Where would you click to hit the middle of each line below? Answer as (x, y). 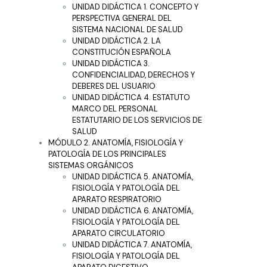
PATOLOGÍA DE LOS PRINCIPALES (107, 154)
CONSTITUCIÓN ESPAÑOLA (122, 52)
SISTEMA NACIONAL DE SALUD (128, 29)
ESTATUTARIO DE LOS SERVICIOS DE (137, 120)
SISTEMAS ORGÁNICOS (91, 165)
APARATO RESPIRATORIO (117, 199)
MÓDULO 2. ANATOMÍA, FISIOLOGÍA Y (116, 142)
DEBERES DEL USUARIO (114, 86)
